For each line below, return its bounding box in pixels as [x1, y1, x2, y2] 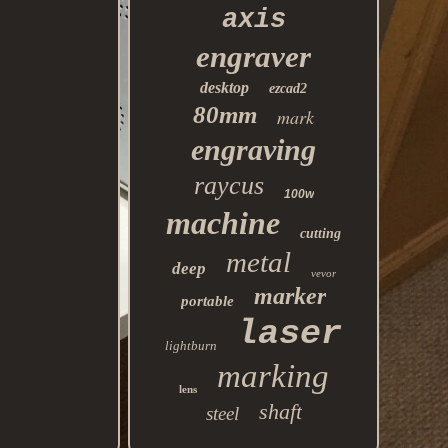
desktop [200, 79, 250, 96]
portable [181, 293, 235, 309]
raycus [193, 171, 264, 200]
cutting [300, 226, 342, 241]
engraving [191, 133, 317, 166]
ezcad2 [269, 81, 308, 96]
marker [254, 283, 327, 309]
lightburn [165, 338, 218, 353]
